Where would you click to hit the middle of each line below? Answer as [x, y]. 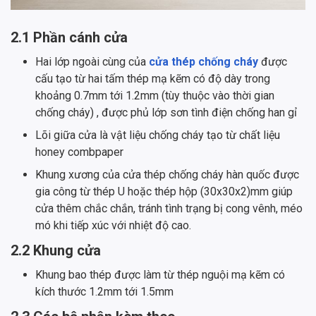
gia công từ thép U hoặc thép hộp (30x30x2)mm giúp [164, 192]
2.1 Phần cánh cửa [69, 38]
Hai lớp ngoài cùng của [92, 62]
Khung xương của [79, 175]
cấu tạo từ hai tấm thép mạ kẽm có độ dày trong [153, 79]
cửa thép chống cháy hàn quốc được [211, 175]
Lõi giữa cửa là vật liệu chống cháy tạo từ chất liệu [158, 135]
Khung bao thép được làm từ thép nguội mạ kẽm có [160, 275]
